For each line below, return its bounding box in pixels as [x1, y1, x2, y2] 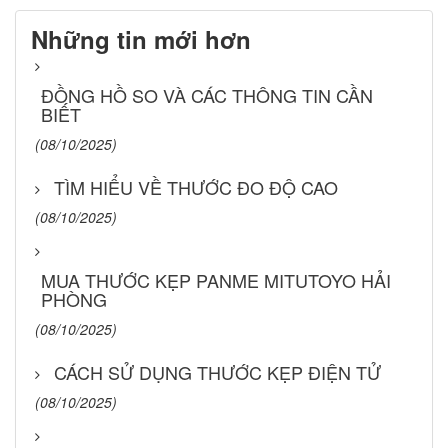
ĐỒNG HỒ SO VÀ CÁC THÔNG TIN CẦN [41, 81, 373, 108]
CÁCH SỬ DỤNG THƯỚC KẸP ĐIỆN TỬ [54, 358, 381, 385]
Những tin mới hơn [31, 21, 251, 56]
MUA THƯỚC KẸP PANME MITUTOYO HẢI [41, 266, 391, 293]
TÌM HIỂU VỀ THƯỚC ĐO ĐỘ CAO [54, 173, 338, 200]
